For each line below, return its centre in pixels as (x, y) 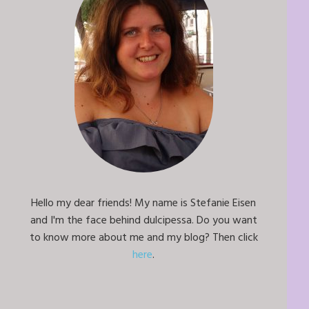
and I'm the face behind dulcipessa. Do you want (143, 220)
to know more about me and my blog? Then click (143, 238)
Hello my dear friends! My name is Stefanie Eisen (143, 203)
